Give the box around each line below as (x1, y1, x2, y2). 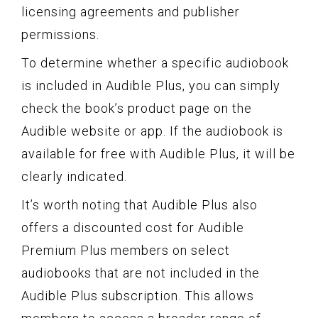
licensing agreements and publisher (21, 4, 240, 19)
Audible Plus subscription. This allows (21, 287, 254, 303)
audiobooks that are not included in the (21, 265, 260, 280)
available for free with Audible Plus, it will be (21, 146, 295, 161)
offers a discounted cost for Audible (21, 219, 244, 235)
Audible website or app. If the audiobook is (21, 123, 283, 138)
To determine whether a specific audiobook (21, 55, 289, 70)
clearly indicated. (21, 168, 127, 184)
